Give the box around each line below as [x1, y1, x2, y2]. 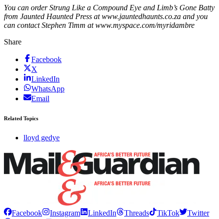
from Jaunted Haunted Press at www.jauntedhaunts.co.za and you [4, 12, 208, 21]
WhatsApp [31, 85, 65, 93]
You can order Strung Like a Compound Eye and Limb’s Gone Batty [4, 3, 215, 12]
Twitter [187, 209, 209, 218]
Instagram [50, 209, 80, 218]
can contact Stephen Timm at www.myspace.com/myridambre [4, 21, 195, 30]
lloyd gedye [23, 133, 60, 142]
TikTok [157, 209, 179, 218]
